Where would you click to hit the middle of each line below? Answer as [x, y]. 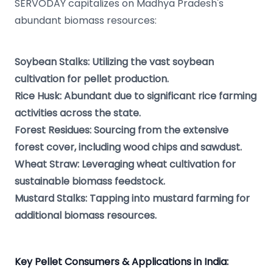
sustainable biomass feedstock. [90, 181]
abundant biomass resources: [86, 20]
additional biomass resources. [86, 215]
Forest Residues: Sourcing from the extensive [122, 130]
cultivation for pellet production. [92, 79]
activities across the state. [78, 113]
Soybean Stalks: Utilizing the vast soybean [114, 62]
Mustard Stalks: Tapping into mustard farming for [132, 198]
